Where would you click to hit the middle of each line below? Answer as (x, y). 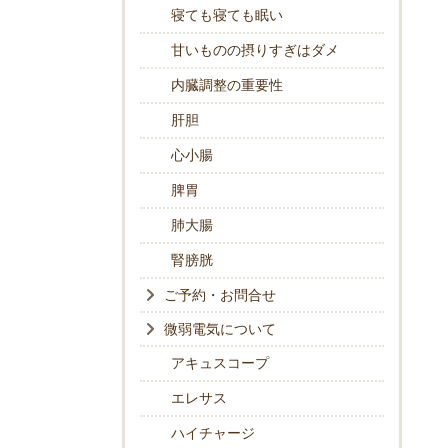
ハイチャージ (213, 434)
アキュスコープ (220, 364)
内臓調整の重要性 (227, 86)
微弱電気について (220, 330)
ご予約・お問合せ (220, 296)
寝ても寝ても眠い (227, 16)
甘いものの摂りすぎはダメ (255, 51)
